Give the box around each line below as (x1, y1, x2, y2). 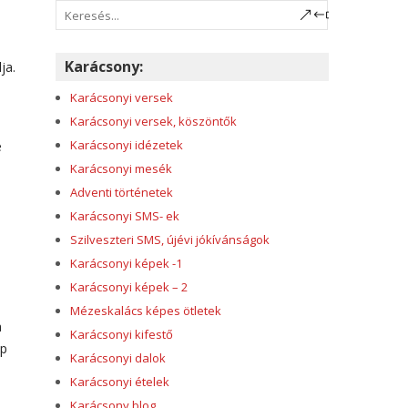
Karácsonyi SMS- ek (70, 208, 179, 224)
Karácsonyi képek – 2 (70, 279, 188, 295)
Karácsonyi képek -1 (70, 255, 182, 271)
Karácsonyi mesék (70, 160, 172, 177)
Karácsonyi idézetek (70, 137, 183, 153)
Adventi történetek (70, 184, 173, 200)
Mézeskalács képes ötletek (70, 302, 221, 319)
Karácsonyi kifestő (70, 326, 173, 342)
